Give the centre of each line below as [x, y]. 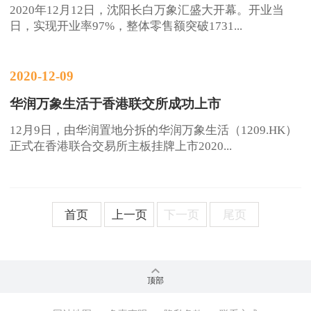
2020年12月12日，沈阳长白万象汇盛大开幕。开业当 [147, 10]
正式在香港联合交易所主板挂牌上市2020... [121, 146]
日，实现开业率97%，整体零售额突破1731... [126, 26]
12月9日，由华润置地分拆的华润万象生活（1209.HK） [154, 131]
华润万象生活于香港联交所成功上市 [116, 104]
